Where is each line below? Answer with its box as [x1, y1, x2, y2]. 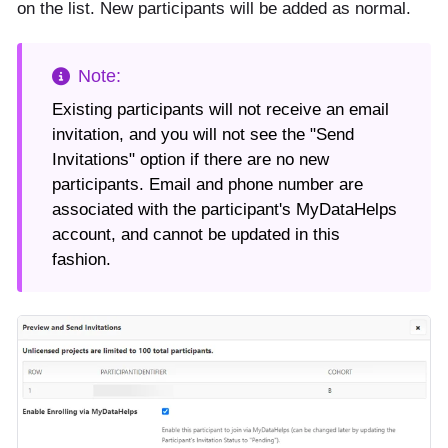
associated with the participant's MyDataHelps [52, 200, 397, 220]
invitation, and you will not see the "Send [52, 125, 354, 145]
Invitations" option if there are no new [52, 150, 329, 170]
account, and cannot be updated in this [52, 225, 340, 245]
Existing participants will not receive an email [52, 100, 389, 120]
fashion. [52, 250, 111, 270]
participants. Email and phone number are [52, 175, 363, 195]
